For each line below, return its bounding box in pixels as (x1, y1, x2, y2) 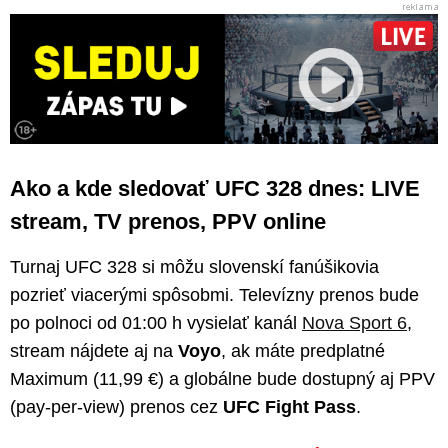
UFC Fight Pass (223, 397, 356, 418)
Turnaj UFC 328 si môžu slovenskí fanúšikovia (10, 257, 379, 278)
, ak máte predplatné (221, 341, 385, 362)
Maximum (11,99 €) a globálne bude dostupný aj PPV (10, 369, 435, 390)
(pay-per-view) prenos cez (10, 397, 223, 418)
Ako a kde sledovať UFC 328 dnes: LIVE (10, 176, 420, 202)
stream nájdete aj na (10, 341, 178, 362)
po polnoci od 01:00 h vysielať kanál (10, 313, 302, 334)
